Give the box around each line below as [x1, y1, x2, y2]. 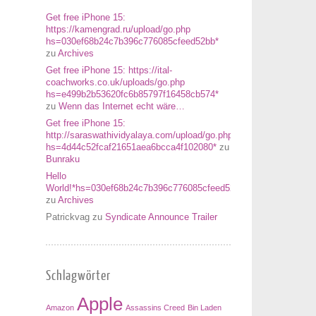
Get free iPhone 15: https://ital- [46, 65, 172, 75]
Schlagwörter [46, 267, 111, 284]
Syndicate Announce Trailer [105, 212, 217, 222]
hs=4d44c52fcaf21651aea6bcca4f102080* [46, 142, 217, 152]
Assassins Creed [126, 303, 185, 312]
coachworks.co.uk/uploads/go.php [46, 77, 185, 87]
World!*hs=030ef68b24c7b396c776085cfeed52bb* [46, 183, 248, 193]
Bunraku [46, 154, 80, 164]
